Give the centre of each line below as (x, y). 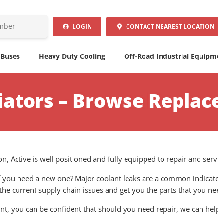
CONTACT (140, 26)
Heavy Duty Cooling (72, 56)
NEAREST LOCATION (185, 26)
